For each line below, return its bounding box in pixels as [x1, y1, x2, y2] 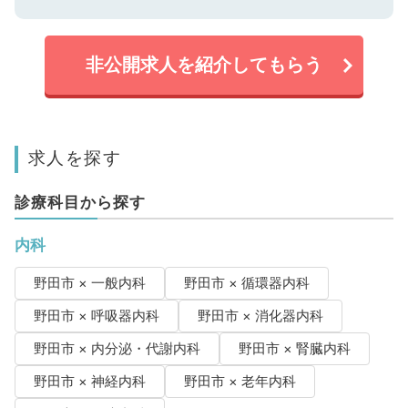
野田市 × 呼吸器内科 [33, 308, 159, 325]
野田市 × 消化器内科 [197, 308, 323, 325]
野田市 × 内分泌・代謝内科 [33, 341, 200, 358]
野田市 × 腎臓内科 [238, 341, 351, 358]
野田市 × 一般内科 [33, 275, 146, 292]
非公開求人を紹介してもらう [86, 54, 322, 76]
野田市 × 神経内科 [33, 373, 146, 391]
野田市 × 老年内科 [183, 373, 296, 391]
